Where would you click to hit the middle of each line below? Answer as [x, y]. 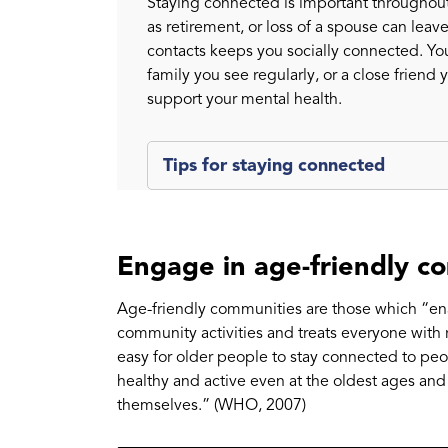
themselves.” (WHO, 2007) [211, 404]
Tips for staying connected [274, 164]
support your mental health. [244, 98]
